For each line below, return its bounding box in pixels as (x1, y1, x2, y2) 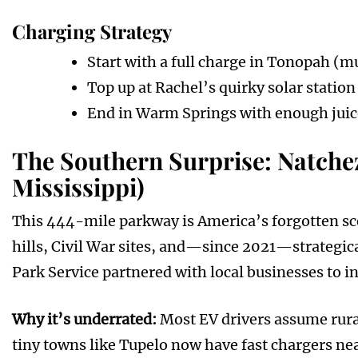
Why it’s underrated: (12, 310, 157, 329)
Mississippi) (12, 171, 145, 204)
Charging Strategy (12, 18, 172, 45)
